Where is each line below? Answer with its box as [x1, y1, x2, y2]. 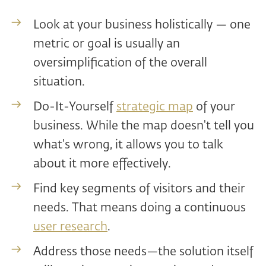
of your [193, 101, 235, 113]
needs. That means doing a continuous [33, 202, 246, 214]
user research [33, 221, 107, 233]
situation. [33, 76, 85, 88]
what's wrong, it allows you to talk [33, 139, 223, 151]
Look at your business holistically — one [33, 19, 251, 31]
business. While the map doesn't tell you [33, 120, 254, 132]
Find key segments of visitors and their [33, 183, 245, 195]
